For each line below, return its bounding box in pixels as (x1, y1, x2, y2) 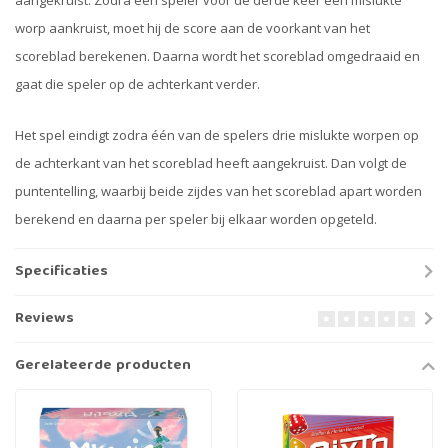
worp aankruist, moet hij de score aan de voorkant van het (15, 18, 370, 37)
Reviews (15, 306, 74, 333)
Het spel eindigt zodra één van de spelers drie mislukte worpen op (15, 126, 419, 145)
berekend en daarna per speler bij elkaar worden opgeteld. (15, 210, 377, 229)
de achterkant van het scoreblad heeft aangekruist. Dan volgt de (15, 154, 407, 173)
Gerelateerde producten (15, 353, 191, 380)
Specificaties (15, 259, 108, 286)
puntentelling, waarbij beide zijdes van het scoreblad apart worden (15, 182, 422, 201)
